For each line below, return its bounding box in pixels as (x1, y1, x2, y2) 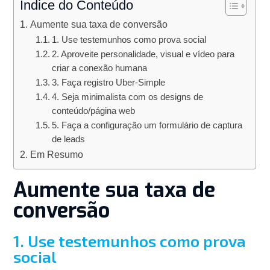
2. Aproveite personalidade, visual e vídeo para (51, 49, 234, 60)
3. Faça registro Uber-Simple (51, 78, 165, 88)
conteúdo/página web (51, 106, 135, 116)
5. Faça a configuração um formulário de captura (51, 121, 242, 131)
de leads (51, 134, 85, 145)
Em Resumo (30, 149, 83, 160)
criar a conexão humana (51, 63, 147, 74)
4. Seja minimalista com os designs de (51, 92, 203, 102)
